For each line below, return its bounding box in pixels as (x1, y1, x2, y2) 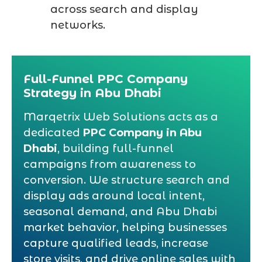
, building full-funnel (57, 142, 174, 155)
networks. (50, 19, 105, 32)
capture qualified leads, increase (23, 237, 208, 250)
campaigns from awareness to (23, 158, 196, 171)
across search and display (50, 3, 198, 16)
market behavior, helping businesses (23, 221, 227, 234)
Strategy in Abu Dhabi (23, 86, 161, 100)
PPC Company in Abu (83, 126, 202, 139)
